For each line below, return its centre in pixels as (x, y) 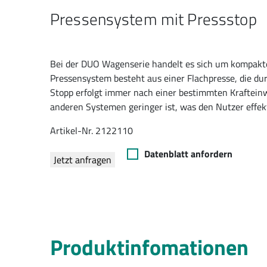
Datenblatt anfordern (188, 154)
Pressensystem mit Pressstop (153, 19)
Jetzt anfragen (83, 160)
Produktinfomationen (149, 247)
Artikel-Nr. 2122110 (91, 131)
